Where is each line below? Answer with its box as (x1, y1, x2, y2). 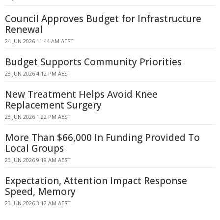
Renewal (5, 23, 43, 36)
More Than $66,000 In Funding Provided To (5, 131, 200, 144)
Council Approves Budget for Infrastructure (5, 12, 201, 25)
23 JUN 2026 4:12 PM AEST (5, 70, 71, 77)
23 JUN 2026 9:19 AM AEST (5, 156, 71, 164)
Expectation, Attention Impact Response (5, 174, 187, 187)
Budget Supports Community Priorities (5, 55, 182, 68)
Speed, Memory (5, 185, 76, 198)
